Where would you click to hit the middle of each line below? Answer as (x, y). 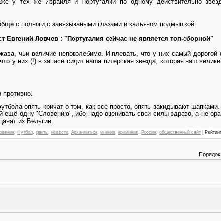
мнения (108, 132)
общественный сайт (180, 132)
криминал (128, 132)
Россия (149, 132)
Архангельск (84, 132)
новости (60, 132)
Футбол (25, 132)
